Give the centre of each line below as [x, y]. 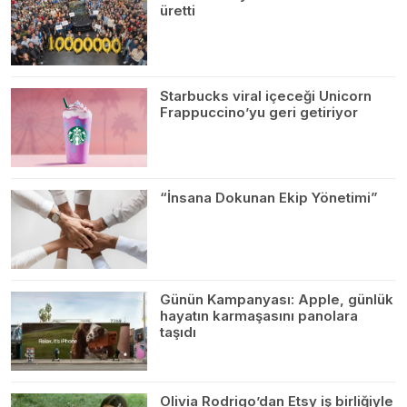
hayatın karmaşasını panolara [259, 316]
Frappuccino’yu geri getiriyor [259, 113]
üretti [178, 11]
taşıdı [178, 333]
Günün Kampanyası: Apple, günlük [277, 300]
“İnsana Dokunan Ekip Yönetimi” [269, 198]
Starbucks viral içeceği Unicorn [266, 96]
